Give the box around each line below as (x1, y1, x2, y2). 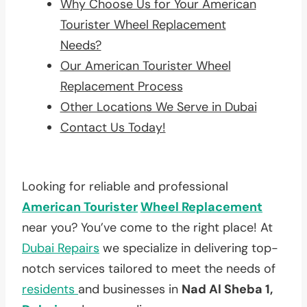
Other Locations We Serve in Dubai (60, 98, 257, 115)
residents (22, 280, 78, 297)
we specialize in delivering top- (99, 239, 278, 256)
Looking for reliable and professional (22, 177, 228, 195)
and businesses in (78, 280, 182, 297)
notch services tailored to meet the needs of (22, 260, 275, 277)
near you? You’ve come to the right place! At (22, 219, 273, 236)
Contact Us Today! (60, 119, 166, 136)
